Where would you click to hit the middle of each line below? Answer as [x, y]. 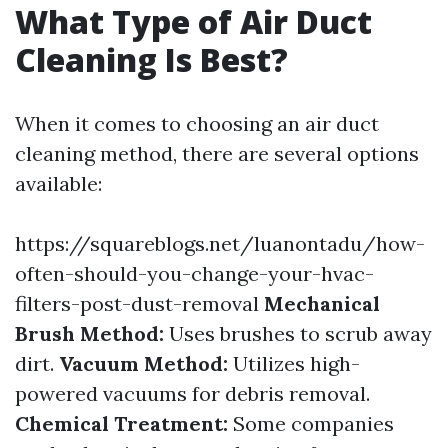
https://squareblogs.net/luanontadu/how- [220, 244]
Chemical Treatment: [121, 424]
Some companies [311, 424]
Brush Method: [89, 334]
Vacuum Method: [143, 364]
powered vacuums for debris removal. [192, 394]
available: [58, 184]
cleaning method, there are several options [217, 154]
